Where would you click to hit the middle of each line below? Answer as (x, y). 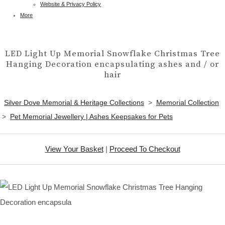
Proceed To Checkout (145, 149)
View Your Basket (74, 149)
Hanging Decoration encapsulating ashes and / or (113, 64)
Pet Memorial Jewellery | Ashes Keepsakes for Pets (91, 116)
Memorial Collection (188, 102)
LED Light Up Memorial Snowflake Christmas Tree (113, 54)
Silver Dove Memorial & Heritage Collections (74, 102)
